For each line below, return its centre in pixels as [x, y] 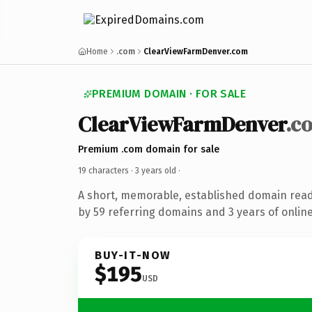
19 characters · [107, 170]
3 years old [156, 170]
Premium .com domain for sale [149, 149]
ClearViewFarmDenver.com [196, 52]
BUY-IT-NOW [133, 255]
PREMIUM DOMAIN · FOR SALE [169, 94]
